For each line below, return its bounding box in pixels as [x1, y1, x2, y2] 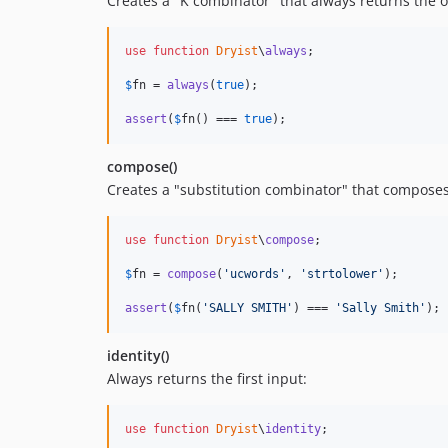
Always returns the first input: [107, 368, 307, 388]
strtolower [307, 266, 377, 281]
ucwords [230, 266, 279, 281]
